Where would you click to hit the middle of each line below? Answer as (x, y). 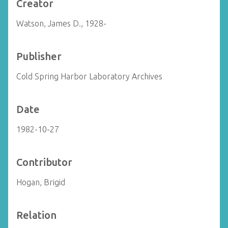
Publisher (39, 56)
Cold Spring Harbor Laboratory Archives (89, 76)
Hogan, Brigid (41, 182)
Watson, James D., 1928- (61, 23)
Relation (36, 215)
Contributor (44, 162)
